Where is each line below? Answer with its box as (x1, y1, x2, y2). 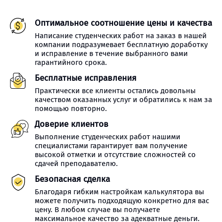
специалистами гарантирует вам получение (35, 141, 187, 150)
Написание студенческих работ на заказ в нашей (35, 31, 207, 40)
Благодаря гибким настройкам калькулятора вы (35, 187, 204, 196)
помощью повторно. (35, 104, 107, 113)
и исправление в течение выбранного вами (35, 49, 188, 58)
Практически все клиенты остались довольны (35, 86, 196, 95)
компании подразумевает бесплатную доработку (35, 40, 208, 49)
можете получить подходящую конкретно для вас (35, 196, 209, 205)
